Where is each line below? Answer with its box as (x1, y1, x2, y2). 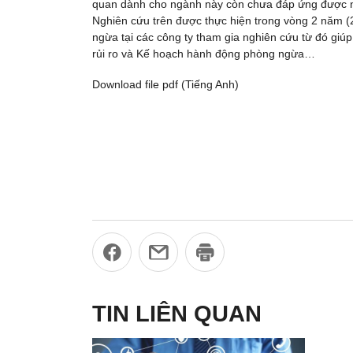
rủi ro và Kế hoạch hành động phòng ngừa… (92, 47, 315, 60)
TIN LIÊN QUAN (92, 300, 262, 326)
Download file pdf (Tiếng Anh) (92, 78, 239, 91)
